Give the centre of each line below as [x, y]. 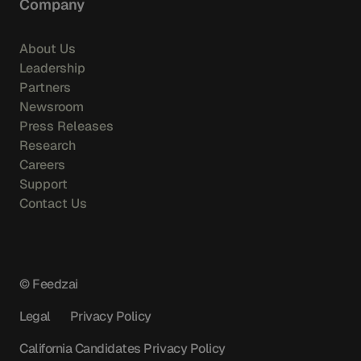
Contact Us [53, 203]
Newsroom [52, 107]
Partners [45, 87]
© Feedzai [49, 284]
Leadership [52, 68]
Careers [42, 165]
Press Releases [66, 126]
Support [44, 184]
